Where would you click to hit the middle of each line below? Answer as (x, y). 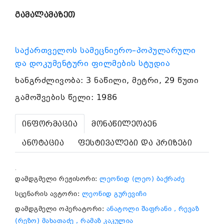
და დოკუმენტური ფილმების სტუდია (94, 64)
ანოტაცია (43, 142)
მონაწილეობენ (124, 123)
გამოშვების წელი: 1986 (66, 98)
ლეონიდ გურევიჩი (114, 194)
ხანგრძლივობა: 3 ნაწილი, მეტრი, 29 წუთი (107, 81)
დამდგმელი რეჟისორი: (57, 179)
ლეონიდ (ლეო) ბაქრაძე (142, 179)
